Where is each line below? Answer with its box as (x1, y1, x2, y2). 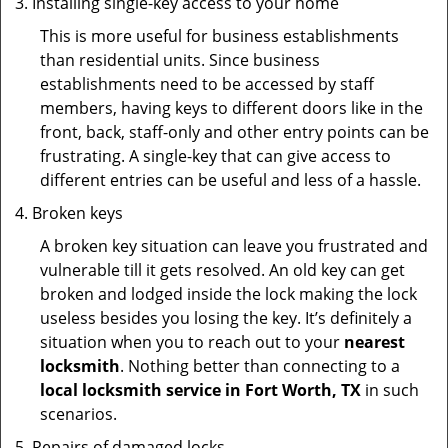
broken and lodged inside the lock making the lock (40, 283, 417, 305)
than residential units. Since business (40, 49, 320, 71)
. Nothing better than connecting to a (120, 355, 400, 377)
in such (361, 379, 419, 401)
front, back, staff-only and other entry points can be (40, 121, 429, 143)
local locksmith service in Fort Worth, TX (40, 379, 361, 401)
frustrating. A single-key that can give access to (40, 145, 391, 167)
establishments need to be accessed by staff (40, 73, 374, 95)
